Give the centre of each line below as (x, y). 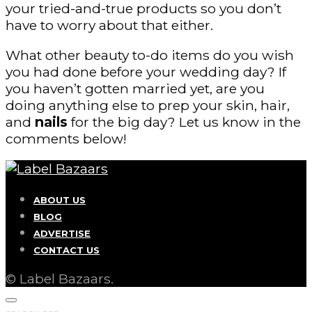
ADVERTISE (62, 234)
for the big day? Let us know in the (184, 122)
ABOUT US (60, 200)
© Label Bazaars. (60, 279)
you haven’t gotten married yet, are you (135, 88)
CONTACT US (67, 250)
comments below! (66, 138)
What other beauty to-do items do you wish (150, 55)
